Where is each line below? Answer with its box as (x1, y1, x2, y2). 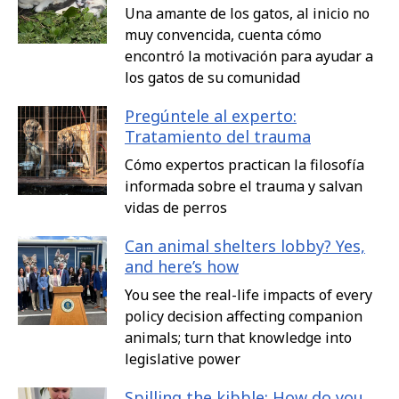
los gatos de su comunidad (125, 68, 300, 88)
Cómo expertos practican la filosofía (125, 155, 364, 175)
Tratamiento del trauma (125, 126, 311, 148)
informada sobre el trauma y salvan (125, 176, 362, 197)
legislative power (125, 349, 240, 370)
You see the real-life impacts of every (125, 285, 372, 305)
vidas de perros (125, 198, 227, 218)
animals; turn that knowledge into (125, 328, 352, 348)
